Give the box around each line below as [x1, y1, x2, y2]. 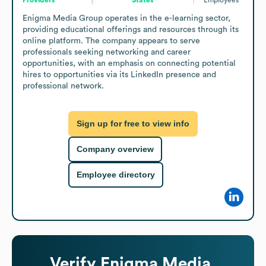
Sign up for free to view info [77, 119, 189, 129]
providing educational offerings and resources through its [23, 25, 239, 34]
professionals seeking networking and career [23, 47, 191, 56]
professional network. [23, 81, 104, 90]
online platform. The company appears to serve [23, 36, 200, 45]
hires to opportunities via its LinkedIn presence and [23, 70, 216, 79]
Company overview [77, 144, 154, 154]
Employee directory [77, 170, 155, 180]
